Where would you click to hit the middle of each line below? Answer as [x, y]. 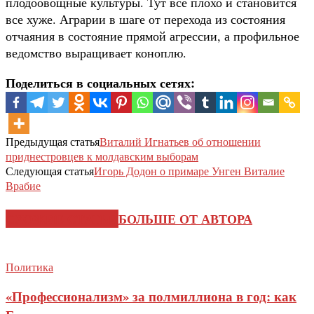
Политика [29, 266]
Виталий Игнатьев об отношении [180, 141]
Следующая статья [50, 170]
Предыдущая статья [53, 141]
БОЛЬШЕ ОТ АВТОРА [185, 218]
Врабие [23, 185]
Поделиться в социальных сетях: [100, 82]
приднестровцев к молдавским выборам [102, 156]
